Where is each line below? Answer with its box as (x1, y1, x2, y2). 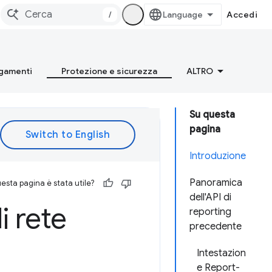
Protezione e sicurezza (61, 66, 157, 76)
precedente (189, 220, 242, 233)
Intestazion (197, 247, 246, 259)
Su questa (189, 109, 235, 121)
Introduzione (189, 150, 246, 162)
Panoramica (189, 177, 242, 189)
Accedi (226, 9, 257, 20)
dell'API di (189, 191, 231, 203)
